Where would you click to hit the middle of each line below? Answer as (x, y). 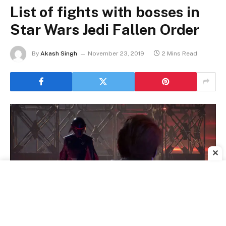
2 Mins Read (180, 53)
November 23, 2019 (116, 53)
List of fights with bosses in (105, 12)
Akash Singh (59, 53)
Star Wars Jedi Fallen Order (105, 29)
